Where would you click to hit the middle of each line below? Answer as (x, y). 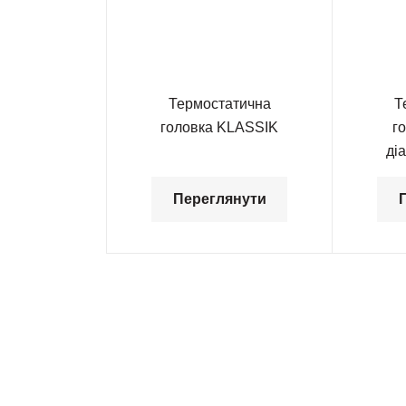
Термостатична (219, 104)
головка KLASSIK (219, 127)
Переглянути (219, 198)
